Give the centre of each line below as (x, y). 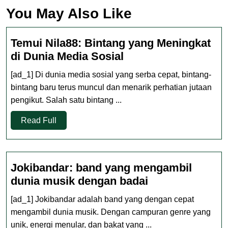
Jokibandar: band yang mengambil (101, 168)
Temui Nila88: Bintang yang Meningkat (111, 43)
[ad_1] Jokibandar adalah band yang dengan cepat (102, 199)
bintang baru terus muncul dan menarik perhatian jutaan (111, 87)
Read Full (39, 120)
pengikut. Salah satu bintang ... (66, 100)
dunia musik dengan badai (79, 181)
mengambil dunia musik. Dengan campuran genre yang (111, 212)
